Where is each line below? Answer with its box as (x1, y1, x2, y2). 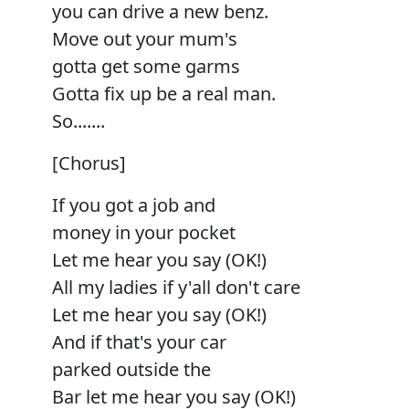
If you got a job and (52, 192, 215, 217)
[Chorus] (52, 150, 126, 175)
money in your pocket (52, 219, 236, 245)
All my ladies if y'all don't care (52, 274, 300, 299)
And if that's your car (52, 329, 226, 354)
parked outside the (52, 356, 211, 382)
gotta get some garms (52, 53, 240, 79)
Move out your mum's (52, 26, 237, 51)
